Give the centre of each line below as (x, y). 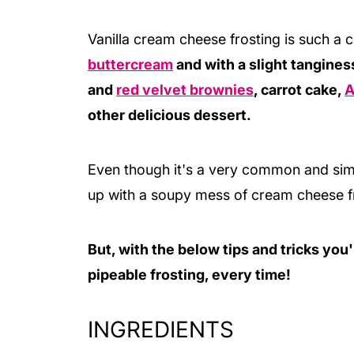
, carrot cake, (299, 89)
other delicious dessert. (169, 115)
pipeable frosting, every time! (191, 274)
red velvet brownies (185, 89)
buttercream (130, 64)
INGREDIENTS (161, 329)
